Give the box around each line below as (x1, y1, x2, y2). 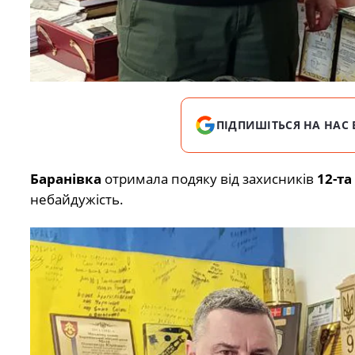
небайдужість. (29, 189, 124, 208)
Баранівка (29, 169, 101, 188)
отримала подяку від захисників (101, 169, 317, 188)
